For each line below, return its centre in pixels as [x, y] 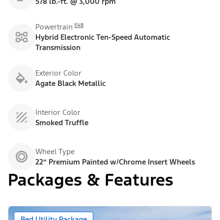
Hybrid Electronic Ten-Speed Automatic [103, 37]
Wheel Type [55, 152]
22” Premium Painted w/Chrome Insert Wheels [115, 162]
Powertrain [54, 27]
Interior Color [58, 112]
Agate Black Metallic [70, 83]
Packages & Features [91, 180]
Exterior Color [58, 73]
